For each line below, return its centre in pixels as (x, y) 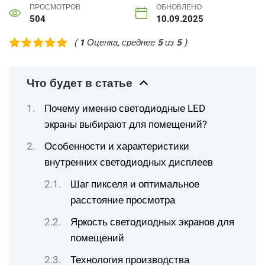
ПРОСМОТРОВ (55, 7)
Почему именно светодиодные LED (125, 108)
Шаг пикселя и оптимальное (135, 184)
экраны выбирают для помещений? (126, 124)
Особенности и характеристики (117, 146)
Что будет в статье (80, 83)
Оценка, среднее (121, 42)
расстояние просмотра (123, 200)
